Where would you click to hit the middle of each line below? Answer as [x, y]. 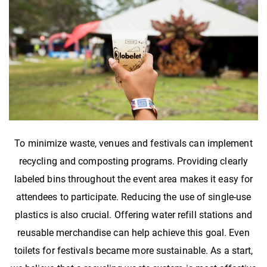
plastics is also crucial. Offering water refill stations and [133, 215]
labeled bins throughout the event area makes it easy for [133, 179]
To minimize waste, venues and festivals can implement [133, 143]
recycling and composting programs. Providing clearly [133, 161]
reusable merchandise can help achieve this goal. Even [133, 232]
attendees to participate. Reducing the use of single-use [133, 197]
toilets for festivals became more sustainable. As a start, [133, 250]
